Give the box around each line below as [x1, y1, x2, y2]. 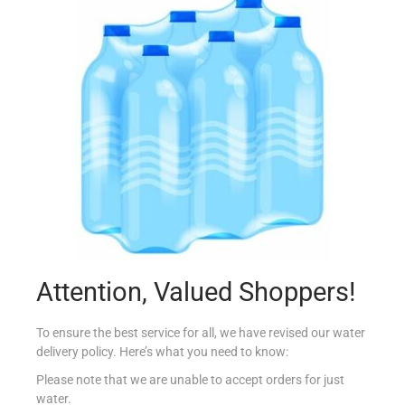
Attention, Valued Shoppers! [36, 277, 355, 307]
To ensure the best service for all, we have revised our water [36, 325, 365, 340]
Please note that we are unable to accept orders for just [36, 372, 344, 387]
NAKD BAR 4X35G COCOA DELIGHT [101, 52, 304, 67]
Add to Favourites [164, 153, 264, 168]
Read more [180, 113, 241, 128]
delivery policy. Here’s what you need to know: [36, 344, 288, 359]
